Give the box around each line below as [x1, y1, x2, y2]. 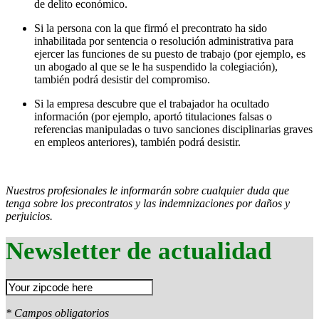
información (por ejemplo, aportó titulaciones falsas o [34, 110, 272, 122]
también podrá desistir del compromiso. [34, 73, 210, 85]
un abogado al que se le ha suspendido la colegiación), [34, 60, 278, 73]
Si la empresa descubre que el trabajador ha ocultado [34, 97, 269, 110]
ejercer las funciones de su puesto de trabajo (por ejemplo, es [34, 47, 305, 60]
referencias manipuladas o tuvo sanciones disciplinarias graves [34, 122, 313, 135]
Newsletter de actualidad [6, 236, 271, 265]
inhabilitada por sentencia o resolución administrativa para [34, 34, 293, 47]
